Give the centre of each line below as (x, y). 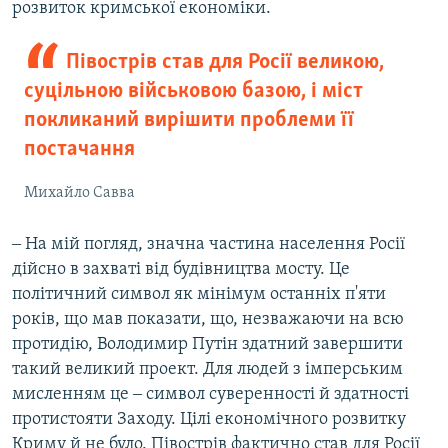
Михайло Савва (79, 193)
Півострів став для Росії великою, (224, 63)
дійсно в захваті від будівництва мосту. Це (181, 270)
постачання (79, 150)
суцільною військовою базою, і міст (193, 92)
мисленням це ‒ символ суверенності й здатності (210, 395)
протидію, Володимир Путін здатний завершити (207, 345)
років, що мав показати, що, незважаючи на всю (208, 320)
